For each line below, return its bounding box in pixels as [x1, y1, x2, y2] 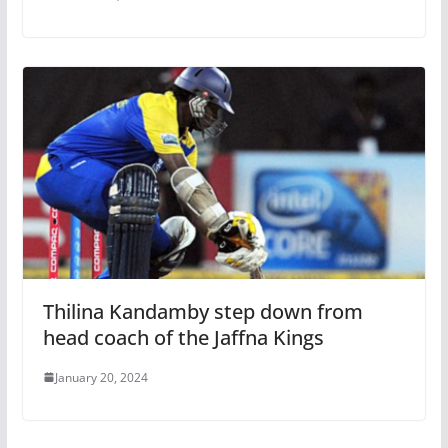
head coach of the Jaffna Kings [42, 323, 324, 351]
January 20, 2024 [54, 368, 148, 386]
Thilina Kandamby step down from [42, 297, 363, 325]
